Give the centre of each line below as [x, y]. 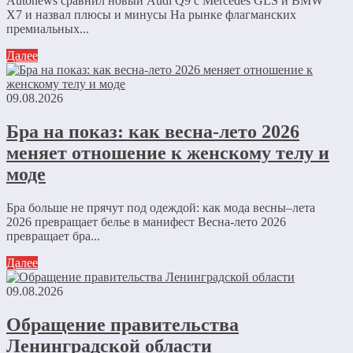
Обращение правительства [123, 325]
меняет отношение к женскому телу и [168, 153]
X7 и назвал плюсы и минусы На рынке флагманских [151, 15]
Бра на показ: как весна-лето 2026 [153, 132]
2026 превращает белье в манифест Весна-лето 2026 [146, 222]
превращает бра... [53, 236]
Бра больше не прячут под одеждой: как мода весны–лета [161, 208]
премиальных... [48, 29]
